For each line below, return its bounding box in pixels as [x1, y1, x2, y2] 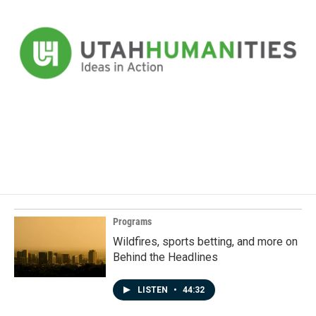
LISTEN [138, 284, 170, 295]
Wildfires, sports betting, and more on [113, 234, 298, 248]
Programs [113, 215, 152, 227]
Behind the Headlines [113, 250, 218, 264]
